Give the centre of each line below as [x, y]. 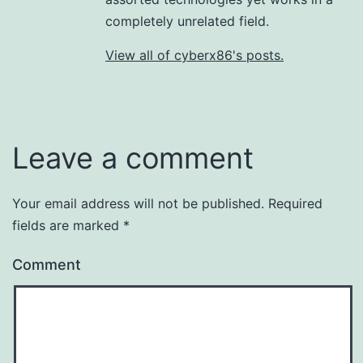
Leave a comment [133, 158]
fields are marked [68, 225]
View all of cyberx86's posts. [194, 55]
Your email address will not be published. [138, 203]
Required [293, 203]
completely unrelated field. [187, 21]
